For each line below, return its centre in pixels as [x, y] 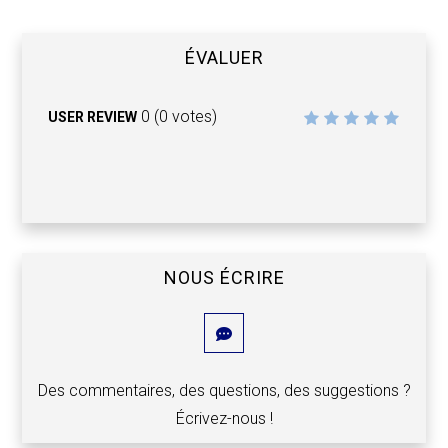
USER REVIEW [93, 117]
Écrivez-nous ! [224, 419]
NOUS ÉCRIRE [224, 278]
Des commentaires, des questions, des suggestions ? [224, 391]
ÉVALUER [224, 58]
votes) [193, 117]
